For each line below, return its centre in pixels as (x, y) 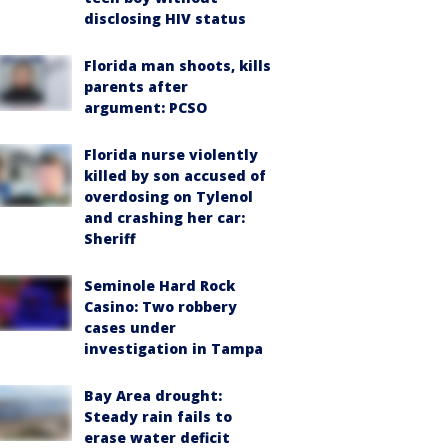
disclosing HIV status (165, 18)
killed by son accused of (175, 175)
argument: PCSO (145, 107)
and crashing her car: (164, 217)
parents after (136, 86)
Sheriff (110, 238)
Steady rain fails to (158, 416)
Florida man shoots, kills (177, 65)
